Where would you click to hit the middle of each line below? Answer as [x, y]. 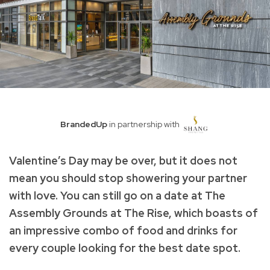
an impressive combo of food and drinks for [123, 230]
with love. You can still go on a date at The [117, 195]
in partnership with [144, 124]
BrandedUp [84, 124]
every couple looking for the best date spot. [126, 248]
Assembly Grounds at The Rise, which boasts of [133, 213]
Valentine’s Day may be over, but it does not [123, 160]
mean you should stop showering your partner [128, 178]
